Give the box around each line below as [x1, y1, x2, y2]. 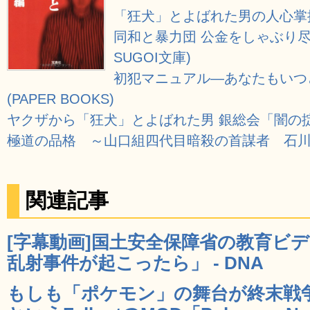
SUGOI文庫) [113, 49, 192, 65]
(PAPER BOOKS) [7, 91, 114, 107]
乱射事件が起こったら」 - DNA [7, 253, 264, 273]
